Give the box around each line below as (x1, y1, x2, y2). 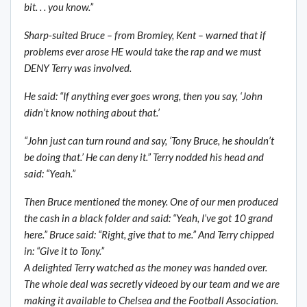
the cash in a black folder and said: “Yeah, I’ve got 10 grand (24, 212, 273, 225)
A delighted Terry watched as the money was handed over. (24, 261, 267, 274)
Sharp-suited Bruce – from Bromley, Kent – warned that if (24, 29, 266, 42)
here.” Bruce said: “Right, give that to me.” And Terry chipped (24, 228, 274, 241)
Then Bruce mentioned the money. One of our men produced (24, 195, 278, 208)
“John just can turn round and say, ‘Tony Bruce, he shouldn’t (24, 134, 274, 147)
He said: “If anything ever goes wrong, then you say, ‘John (24, 90, 262, 103)
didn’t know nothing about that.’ (24, 106, 160, 119)
